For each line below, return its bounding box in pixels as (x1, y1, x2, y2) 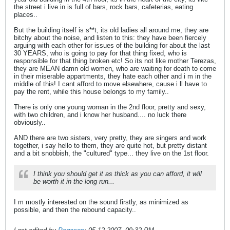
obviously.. (14, 119, 46, 126)
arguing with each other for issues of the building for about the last (14, 42, 210, 49)
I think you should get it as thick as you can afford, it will (33, 170, 202, 178)
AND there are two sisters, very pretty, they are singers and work (14, 134, 206, 142)
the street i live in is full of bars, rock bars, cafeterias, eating (14, 3, 193, 11)
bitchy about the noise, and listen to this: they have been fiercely (14, 34, 206, 42)
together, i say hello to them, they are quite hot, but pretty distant (14, 142, 207, 149)
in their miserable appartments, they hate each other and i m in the (14, 72, 212, 80)
